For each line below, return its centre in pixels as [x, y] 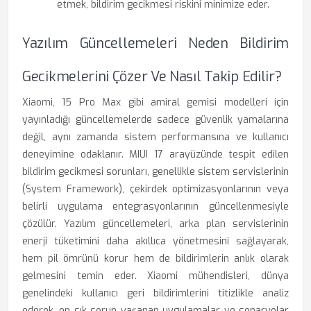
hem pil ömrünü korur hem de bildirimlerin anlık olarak [155, 259]
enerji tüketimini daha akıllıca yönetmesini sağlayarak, [155, 241]
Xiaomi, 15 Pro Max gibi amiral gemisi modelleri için [155, 102]
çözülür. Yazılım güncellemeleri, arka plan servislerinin [155, 224]
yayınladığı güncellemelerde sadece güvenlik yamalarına [155, 120]
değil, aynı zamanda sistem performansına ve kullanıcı [155, 137]
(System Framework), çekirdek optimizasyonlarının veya [155, 189]
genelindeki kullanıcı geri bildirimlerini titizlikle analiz [155, 293]
